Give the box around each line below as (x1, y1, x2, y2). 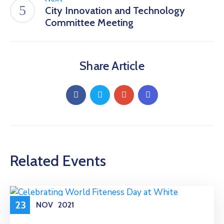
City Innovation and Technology (45, 4, 185, 16)
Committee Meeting (45, 16, 133, 28)
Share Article (79, 58, 144, 73)
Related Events (10, 151, 106, 170)
